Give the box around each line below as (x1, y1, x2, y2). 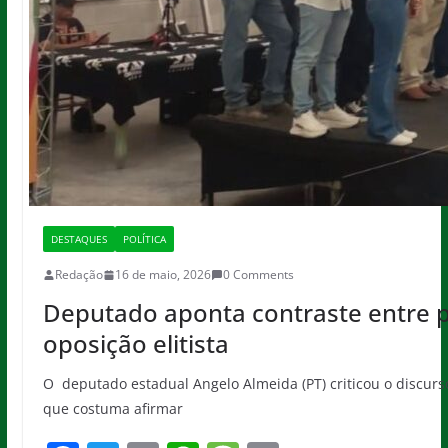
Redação (54, 266, 103, 283)
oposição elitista (42, 327, 229, 360)
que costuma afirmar (42, 399, 183, 418)
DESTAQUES (50, 232, 107, 246)
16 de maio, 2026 (114, 266, 211, 283)
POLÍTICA (122, 232, 166, 246)
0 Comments (222, 266, 294, 283)
